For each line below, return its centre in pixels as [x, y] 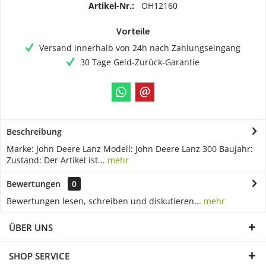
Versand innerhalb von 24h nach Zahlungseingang [140, 47]
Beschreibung [34, 131]
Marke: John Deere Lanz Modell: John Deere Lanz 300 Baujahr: [130, 148]
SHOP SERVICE [39, 256]
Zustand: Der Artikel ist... [56, 160]
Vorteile [133, 31]
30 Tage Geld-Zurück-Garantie [140, 62]
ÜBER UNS [31, 227]
